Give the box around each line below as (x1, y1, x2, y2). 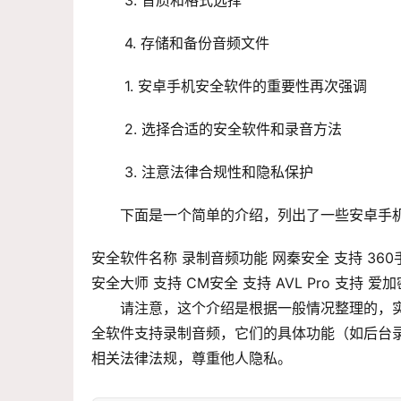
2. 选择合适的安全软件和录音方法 (124, 120, 342, 139)
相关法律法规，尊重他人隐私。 (91, 349, 292, 368)
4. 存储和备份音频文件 (124, 34, 269, 53)
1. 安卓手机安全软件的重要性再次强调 (124, 77, 367, 96)
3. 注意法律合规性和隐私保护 (124, 163, 313, 182)
